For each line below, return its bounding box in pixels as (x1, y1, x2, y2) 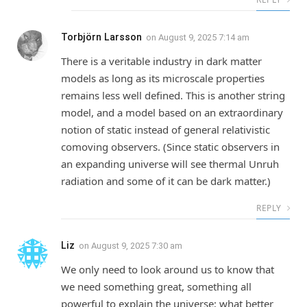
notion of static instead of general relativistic (61, 122, 270, 136)
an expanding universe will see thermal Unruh (61, 156, 279, 171)
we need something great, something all (61, 279, 251, 293)
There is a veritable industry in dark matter (61, 53, 262, 68)
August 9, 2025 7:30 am (91, 240, 182, 251)
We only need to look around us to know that (61, 262, 274, 276)
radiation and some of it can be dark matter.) (61, 173, 271, 188)
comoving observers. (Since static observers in (61, 139, 280, 153)
